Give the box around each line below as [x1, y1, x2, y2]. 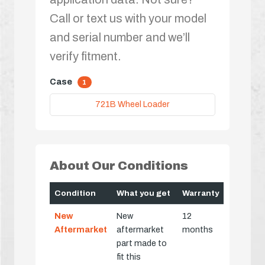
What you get [117, 189, 170, 198]
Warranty [182, 189, 219, 198]
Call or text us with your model [50, 11, 206, 25]
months [182, 225, 213, 235]
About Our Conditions [50, 159, 188, 173]
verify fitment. [50, 49, 121, 63]
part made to [117, 238, 167, 248]
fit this [117, 252, 141, 262]
